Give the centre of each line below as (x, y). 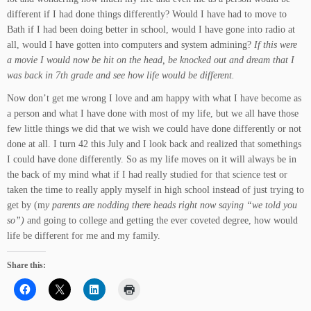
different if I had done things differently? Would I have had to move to (147, 14)
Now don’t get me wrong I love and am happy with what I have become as (154, 98)
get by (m (26, 205)
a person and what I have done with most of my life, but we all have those (153, 114)
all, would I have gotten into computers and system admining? (131, 45)
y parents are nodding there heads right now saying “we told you (171, 205)
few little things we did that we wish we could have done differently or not (154, 129)
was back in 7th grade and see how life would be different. (121, 75)
